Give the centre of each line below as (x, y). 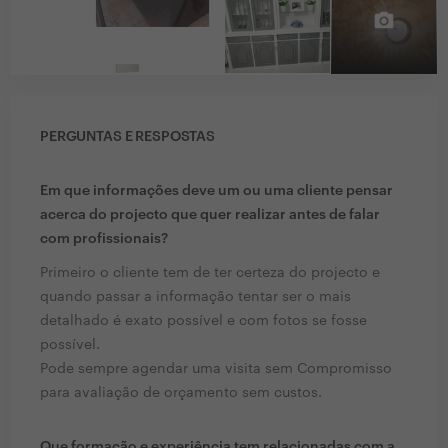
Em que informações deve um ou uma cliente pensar (216, 191)
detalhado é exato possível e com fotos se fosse (203, 321)
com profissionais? (104, 239)
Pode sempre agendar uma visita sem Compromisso (216, 369)
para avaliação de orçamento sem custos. (181, 393)
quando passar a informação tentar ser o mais (195, 297)
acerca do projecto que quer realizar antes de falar (210, 215)
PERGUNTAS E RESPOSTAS (128, 137)
